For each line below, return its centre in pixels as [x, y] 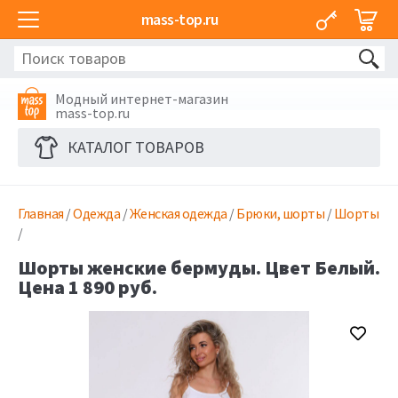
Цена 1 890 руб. [88, 287]
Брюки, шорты [280, 213]
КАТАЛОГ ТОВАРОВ [136, 147]
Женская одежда [178, 213]
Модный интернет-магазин [142, 99]
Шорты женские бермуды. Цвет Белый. [199, 267]
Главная [41, 213]
